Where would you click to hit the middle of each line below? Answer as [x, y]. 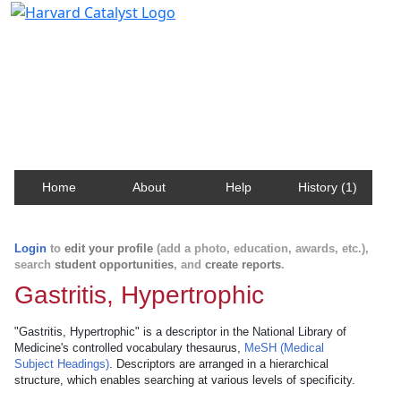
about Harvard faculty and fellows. [138, 84]
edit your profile [109, 248]
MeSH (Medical [284, 348]
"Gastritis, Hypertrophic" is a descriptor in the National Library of [180, 332]
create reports [243, 264]
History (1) [328, 187]
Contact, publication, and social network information [200, 67]
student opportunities [114, 264]
